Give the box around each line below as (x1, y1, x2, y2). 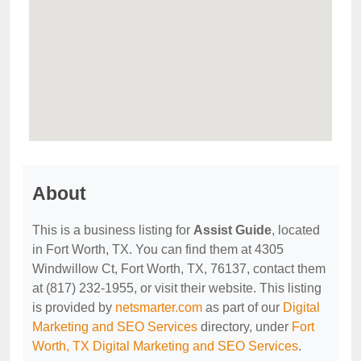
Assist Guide (193, 223, 272, 237)
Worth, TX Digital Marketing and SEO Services (32, 339, 298, 353)
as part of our (202, 301, 283, 314)
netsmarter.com (115, 301, 202, 314)
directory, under (197, 320, 292, 334)
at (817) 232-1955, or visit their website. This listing (32, 281, 322, 295)
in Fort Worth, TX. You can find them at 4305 (32, 243, 284, 256)
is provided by (32, 301, 115, 314)
